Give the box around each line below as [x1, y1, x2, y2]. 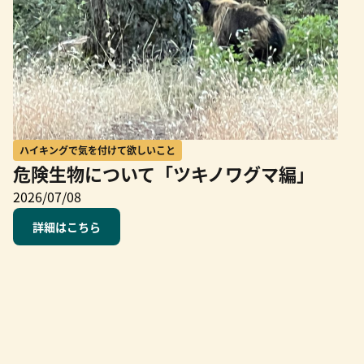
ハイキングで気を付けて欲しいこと [19, 143, 175, 157]
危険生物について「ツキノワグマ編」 [13, 160, 314, 186]
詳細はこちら [32, 219, 101, 235]
